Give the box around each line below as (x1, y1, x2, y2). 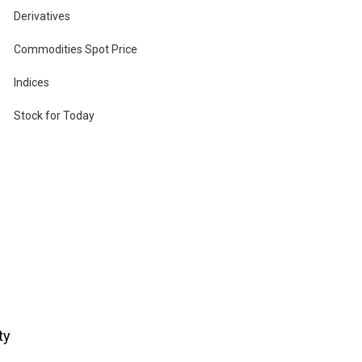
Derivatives (14, 9, 71, 23)
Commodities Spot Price (14, 42, 138, 56)
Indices (14, 75, 50, 89)
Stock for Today (14, 108, 95, 122)
